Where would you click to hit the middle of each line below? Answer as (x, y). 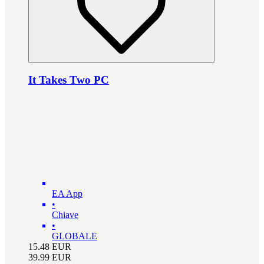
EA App (67, 194)
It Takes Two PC (69, 80)
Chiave (65, 215)
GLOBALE (75, 236)
